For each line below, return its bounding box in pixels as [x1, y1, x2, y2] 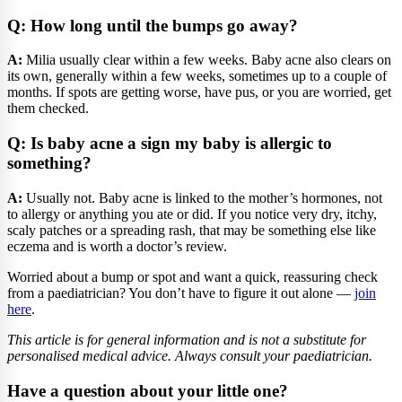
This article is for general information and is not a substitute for [7, 331, 366, 347]
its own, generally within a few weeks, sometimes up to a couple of [7, 68, 387, 84]
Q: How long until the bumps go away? [7, 15, 298, 35]
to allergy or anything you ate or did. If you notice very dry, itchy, [7, 205, 377, 222]
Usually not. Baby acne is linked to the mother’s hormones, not [22, 189, 382, 205]
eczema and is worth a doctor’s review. [7, 238, 227, 254]
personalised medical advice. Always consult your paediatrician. [7, 347, 372, 363]
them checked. [7, 100, 89, 117]
